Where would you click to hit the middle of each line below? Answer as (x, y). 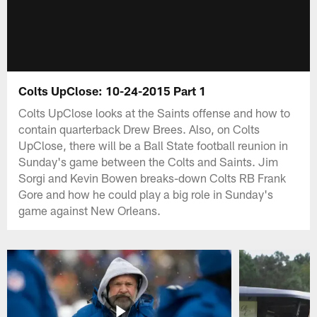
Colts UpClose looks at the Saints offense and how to (155, 112)
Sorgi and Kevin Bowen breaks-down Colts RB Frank (152, 177)
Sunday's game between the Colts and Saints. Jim (149, 161)
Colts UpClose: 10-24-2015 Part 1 (113, 90)
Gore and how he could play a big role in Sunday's (146, 194)
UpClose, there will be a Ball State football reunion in (154, 145)
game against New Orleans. (90, 210)
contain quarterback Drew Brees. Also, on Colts (139, 128)
